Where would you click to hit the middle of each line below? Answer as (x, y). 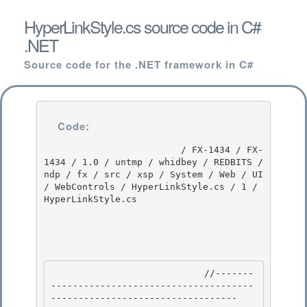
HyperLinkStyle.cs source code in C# (142, 26)
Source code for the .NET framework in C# (139, 64)
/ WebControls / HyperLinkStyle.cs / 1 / (150, 186)
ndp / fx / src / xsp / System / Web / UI (153, 174)
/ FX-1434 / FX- (112, 149)
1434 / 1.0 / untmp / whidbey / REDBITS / (153, 162)
